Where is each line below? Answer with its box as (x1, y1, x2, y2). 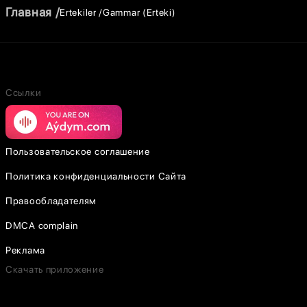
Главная (5, 5, 52, 19)
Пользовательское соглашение (5, 146, 150, 157)
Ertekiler (60, 6, 99, 18)
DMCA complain (5, 220, 79, 231)
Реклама (5, 245, 45, 256)
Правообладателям (5, 195, 97, 206)
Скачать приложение (5, 264, 104, 275)
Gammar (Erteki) (103, 6, 176, 18)
